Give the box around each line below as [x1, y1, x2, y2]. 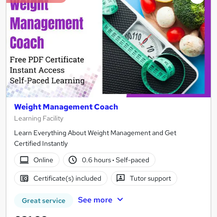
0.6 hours [82, 155, 113, 164]
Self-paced [114, 155, 150, 164]
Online [33, 155, 53, 164]
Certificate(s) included [33, 173, 101, 183]
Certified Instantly [14, 139, 68, 148]
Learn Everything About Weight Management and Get [14, 128, 176, 138]
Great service [22, 196, 65, 205]
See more [77, 195, 112, 205]
